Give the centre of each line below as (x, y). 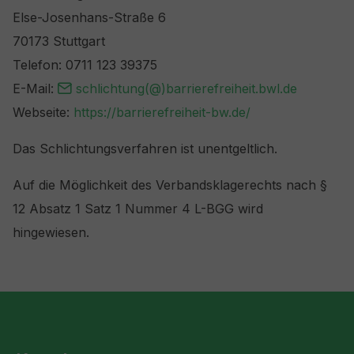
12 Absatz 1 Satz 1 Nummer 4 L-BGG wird (138, 209)
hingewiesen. (51, 232)
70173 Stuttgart (59, 41)
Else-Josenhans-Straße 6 (89, 17)
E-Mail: (35, 88)
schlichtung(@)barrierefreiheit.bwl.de (186, 88)
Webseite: (43, 112)
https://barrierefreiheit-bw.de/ (162, 112)
